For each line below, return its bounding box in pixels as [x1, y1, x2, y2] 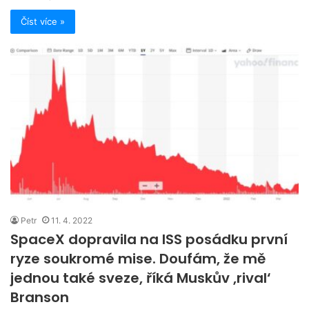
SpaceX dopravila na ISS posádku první [10, 230, 288, 250]
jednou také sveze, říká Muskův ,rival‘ [10, 268, 271, 288]
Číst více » [21, 16, 65, 28]
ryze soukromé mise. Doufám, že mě [10, 249, 266, 269]
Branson [10, 288, 69, 308]
